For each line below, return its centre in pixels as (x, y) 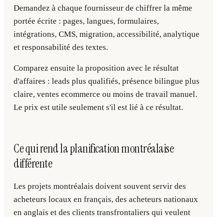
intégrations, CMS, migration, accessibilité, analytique (107, 34)
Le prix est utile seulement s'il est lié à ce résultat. (98, 107)
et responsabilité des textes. (61, 47)
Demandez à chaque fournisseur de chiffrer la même (103, 8)
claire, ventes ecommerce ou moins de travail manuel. (105, 94)
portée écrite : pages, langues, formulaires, (86, 21)
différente (33, 163)
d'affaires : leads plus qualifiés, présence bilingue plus (107, 81)
